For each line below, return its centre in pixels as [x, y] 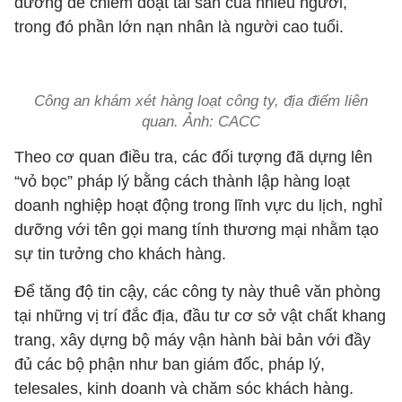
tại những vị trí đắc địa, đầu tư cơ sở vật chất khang [200, 316]
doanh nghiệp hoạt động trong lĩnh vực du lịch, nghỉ [198, 205]
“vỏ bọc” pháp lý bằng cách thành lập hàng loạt [182, 181]
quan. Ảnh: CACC [201, 122]
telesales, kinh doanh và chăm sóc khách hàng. [184, 389]
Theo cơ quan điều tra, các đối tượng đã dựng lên [193, 157]
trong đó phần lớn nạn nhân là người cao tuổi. [179, 27]
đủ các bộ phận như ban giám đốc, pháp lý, [170, 364]
